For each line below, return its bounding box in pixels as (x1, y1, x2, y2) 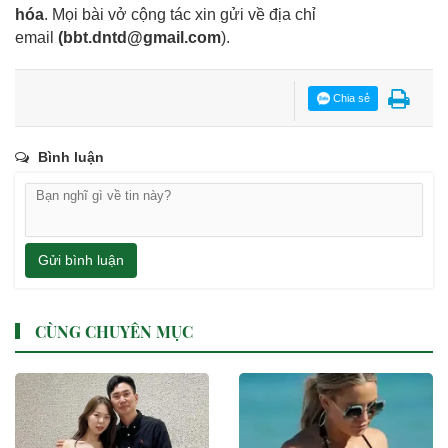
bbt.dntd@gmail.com (63, 28, 221, 46)
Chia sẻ (329, 91, 370, 104)
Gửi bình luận (38, 252, 124, 269)
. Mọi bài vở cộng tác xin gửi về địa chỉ (44, 5, 316, 23)
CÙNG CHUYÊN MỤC (35, 321, 193, 343)
